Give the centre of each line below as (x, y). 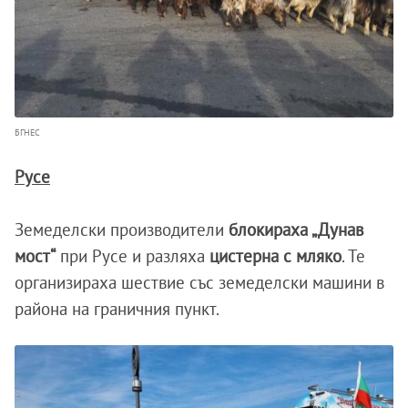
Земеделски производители (119, 230)
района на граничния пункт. (119, 309)
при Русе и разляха (133, 256)
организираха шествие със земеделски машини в (199, 283)
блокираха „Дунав (294, 230)
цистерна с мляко (275, 256)
